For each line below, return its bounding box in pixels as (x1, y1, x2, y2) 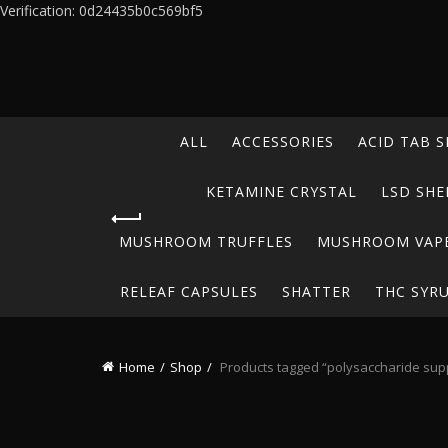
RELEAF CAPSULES (119, 282, 258, 301)
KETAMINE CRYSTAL (206, 182, 357, 201)
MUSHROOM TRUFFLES (119, 232, 293, 251)
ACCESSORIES (231, 132, 334, 151)
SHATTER (281, 282, 351, 301)
